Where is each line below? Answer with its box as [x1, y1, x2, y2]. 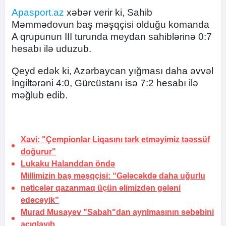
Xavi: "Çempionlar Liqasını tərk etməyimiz [21, 135, 182, 144]
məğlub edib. [12, 90, 68, 100]
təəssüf [182, 135, 210, 144]
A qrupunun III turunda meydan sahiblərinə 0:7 [12, 31, 212, 42]
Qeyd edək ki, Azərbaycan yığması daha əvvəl [12, 66, 213, 76]
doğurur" [21, 147, 56, 156]
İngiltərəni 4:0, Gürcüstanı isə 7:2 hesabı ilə [12, 78, 198, 88]
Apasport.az [12, 7, 64, 18]
